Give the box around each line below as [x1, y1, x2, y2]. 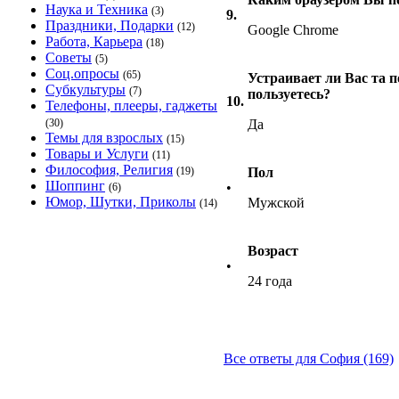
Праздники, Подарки [45, 18, 174, 33]
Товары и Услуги [45, 146, 149, 161]
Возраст [248, 243, 298, 258]
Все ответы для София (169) [224, 351, 394, 366]
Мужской [248, 195, 305, 210]
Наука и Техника [45, 2, 148, 17]
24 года [248, 273, 292, 289]
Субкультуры [45, 82, 126, 97]
